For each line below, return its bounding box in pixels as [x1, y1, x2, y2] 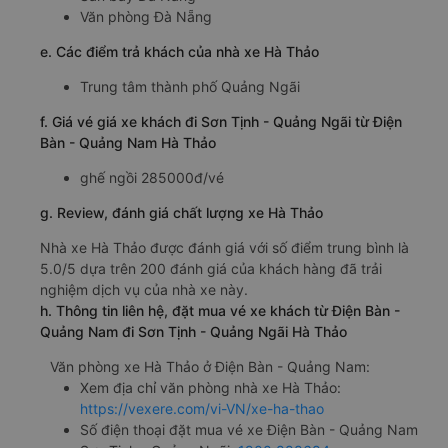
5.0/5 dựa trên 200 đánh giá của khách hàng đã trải [40, 260, 382, 278]
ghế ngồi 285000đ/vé [80, 169, 224, 187]
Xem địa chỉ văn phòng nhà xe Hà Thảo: [80, 379, 341, 397]
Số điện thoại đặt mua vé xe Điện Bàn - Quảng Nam [80, 421, 418, 439]
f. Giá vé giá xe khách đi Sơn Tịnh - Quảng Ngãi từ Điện [40, 113, 402, 131]
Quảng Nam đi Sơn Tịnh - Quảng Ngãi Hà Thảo [40, 323, 347, 341]
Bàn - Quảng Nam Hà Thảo [40, 134, 216, 152]
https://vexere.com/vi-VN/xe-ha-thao [80, 400, 324, 418]
